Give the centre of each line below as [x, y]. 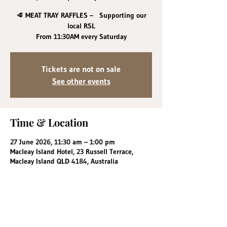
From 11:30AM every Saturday [81, 36]
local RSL [81, 26]
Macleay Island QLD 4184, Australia [64, 161]
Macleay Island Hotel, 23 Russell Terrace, [72, 152]
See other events [81, 81]
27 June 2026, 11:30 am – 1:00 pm [63, 142]
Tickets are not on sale [81, 69]
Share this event [47, 217]
